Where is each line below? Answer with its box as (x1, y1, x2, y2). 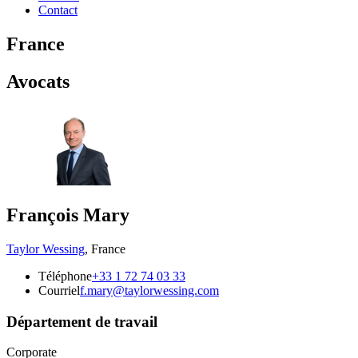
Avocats (6, 71, 70, 93)
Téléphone (38, 268, 92, 283)
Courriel (38, 283, 80, 297)
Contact (38, 3, 78, 18)
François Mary (6, 204, 129, 225)
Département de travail (6, 312, 157, 330)
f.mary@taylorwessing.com (80, 283, 219, 297)
